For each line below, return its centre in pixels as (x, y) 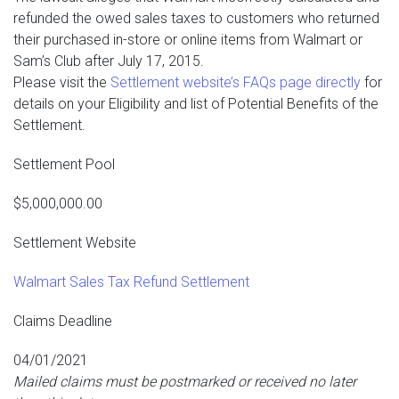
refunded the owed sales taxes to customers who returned (196, 18)
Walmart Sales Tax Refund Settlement (131, 282)
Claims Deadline (63, 321)
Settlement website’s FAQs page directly (236, 82)
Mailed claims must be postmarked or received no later (185, 382)
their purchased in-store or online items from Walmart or (188, 40)
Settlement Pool (64, 164)
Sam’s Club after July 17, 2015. (109, 61)
